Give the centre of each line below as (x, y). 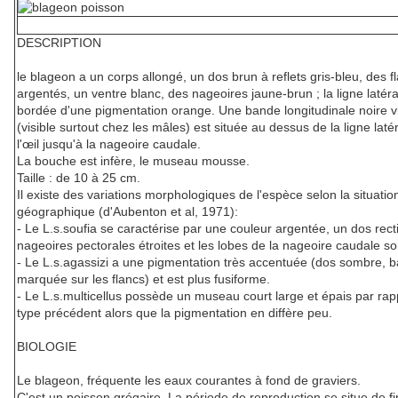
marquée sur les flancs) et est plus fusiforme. (143, 279)
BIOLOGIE (47, 347)
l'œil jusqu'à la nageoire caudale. (109, 144)
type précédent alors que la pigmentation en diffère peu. (175, 313)
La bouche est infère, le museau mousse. (133, 161)
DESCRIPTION (59, 43)
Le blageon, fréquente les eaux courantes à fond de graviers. (189, 381)
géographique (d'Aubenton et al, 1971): (127, 212)
